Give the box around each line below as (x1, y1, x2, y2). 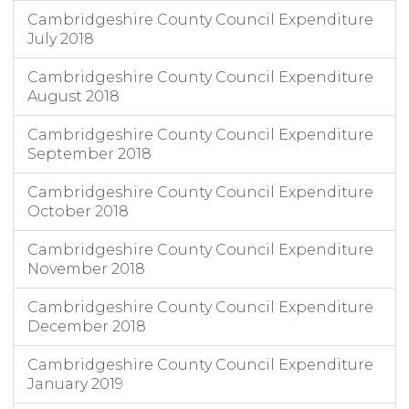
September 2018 (27, 145, 152, 163)
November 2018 (27, 260, 145, 278)
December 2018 (27, 318, 146, 336)
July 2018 (27, 30, 94, 48)
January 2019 (27, 375, 123, 393)
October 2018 (27, 203, 129, 221)
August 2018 (27, 88, 120, 106)
